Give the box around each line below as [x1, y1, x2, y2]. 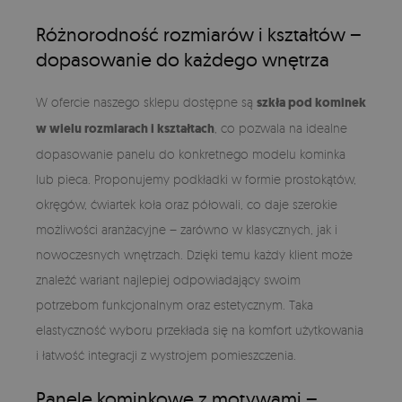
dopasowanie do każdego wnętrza [36, 47, 329, 71]
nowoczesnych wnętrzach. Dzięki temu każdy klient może [36, 246, 353, 262]
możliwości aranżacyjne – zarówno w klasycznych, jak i [36, 221, 337, 237]
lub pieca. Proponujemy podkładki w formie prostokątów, [36, 170, 356, 187]
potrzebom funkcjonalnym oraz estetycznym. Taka [36, 296, 313, 312]
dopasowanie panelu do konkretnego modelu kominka [36, 145, 345, 162]
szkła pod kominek [257, 93, 366, 111]
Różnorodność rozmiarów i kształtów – [36, 22, 362, 46]
